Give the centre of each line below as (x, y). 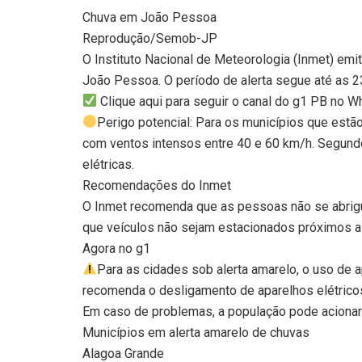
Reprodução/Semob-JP (150, 38)
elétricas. (108, 164)
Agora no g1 (116, 248)
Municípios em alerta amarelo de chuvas (196, 332)
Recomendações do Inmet (157, 185)
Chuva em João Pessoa (149, 17)
